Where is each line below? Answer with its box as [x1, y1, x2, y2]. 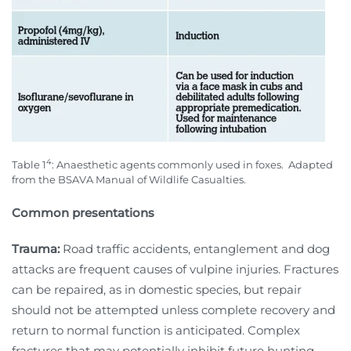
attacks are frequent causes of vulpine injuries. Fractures [12, 261, 338, 277]
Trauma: [12, 241, 60, 256]
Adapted [288, 157, 333, 171]
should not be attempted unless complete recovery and [12, 302, 335, 317]
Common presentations [12, 204, 154, 220]
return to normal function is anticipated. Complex [12, 322, 300, 338]
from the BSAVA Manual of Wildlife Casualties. [12, 172, 246, 186]
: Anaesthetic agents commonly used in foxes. [52, 157, 284, 171]
